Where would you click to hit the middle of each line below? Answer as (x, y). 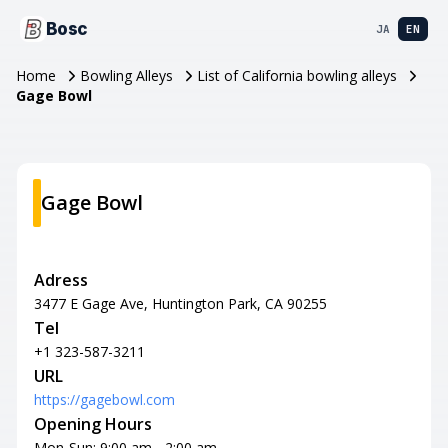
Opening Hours (93, 424)
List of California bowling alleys (297, 75)
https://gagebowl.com (104, 399)
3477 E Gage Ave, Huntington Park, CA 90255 (180, 303)
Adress (61, 280)
